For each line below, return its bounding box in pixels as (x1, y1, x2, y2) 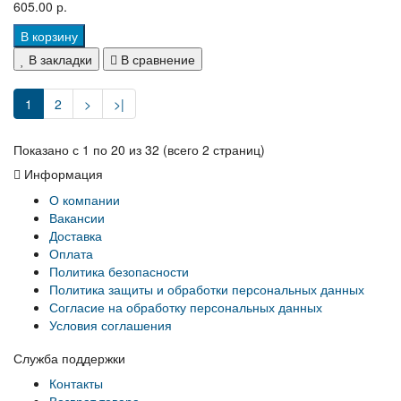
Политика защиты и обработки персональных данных (49, 280, 364, 299)
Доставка (49, 226, 102, 245)
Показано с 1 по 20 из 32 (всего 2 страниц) (13, 141, 265, 159)
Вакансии (49, 209, 105, 227)
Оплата (49, 244, 93, 263)
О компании (49, 191, 120, 209)
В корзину (21, 27, 78, 46)
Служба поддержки (13, 349, 125, 368)
